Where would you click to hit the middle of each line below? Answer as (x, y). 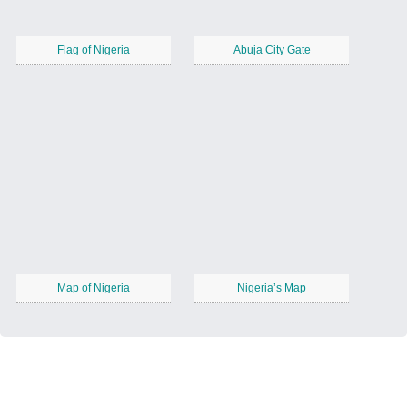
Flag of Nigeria (94, 50)
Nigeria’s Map (272, 288)
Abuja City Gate (272, 50)
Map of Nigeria (94, 288)
